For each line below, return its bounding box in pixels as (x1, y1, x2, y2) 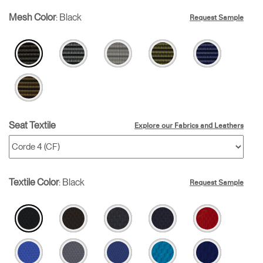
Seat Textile (9, 120, 56, 131)
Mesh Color (9, 12, 56, 23)
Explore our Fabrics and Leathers (134, 123, 244, 130)
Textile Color (9, 177, 59, 188)
